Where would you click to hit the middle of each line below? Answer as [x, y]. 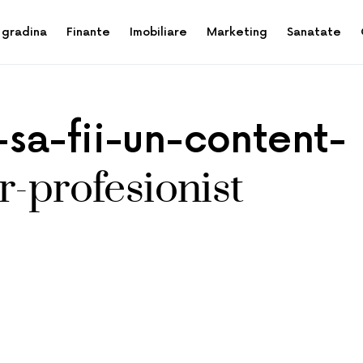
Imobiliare [158, 32]
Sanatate [314, 32]
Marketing [237, 32]
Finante [88, 32]
